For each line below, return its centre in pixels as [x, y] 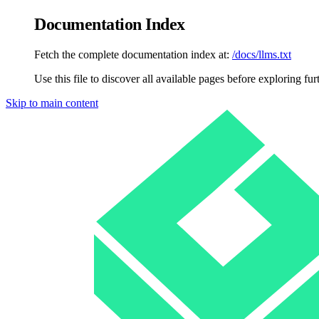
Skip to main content [52, 103]
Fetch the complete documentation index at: [132, 54]
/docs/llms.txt [262, 54]
